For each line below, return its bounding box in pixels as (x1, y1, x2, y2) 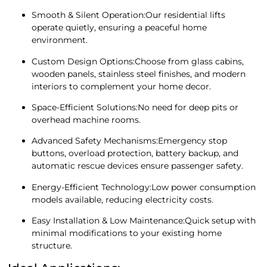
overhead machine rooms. (32, 114, 141, 126)
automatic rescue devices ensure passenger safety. (32, 160, 244, 172)
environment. (32, 35, 88, 46)
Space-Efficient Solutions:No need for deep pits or (32, 102, 239, 113)
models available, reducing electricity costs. (32, 194, 214, 205)
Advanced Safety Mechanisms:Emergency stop (32, 135, 228, 147)
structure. (32, 240, 73, 252)
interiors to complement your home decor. (32, 80, 212, 92)
